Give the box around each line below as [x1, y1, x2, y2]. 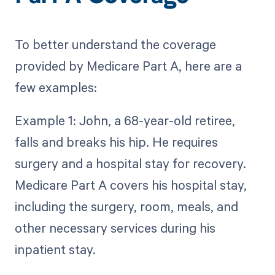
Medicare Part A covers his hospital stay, [14, 176, 247, 194]
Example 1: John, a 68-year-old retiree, [14, 112, 235, 130]
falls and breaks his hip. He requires [14, 133, 218, 151]
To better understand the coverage [14, 36, 216, 53]
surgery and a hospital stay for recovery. [14, 155, 246, 172]
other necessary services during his [14, 219, 215, 237]
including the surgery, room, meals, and [14, 198, 238, 215]
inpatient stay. [14, 241, 96, 258]
